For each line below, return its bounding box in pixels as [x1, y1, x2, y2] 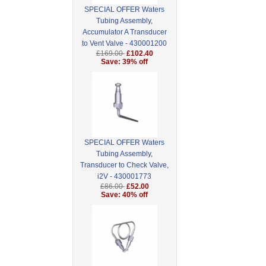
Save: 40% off [101, 191, 148, 199]
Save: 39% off [101, 58, 148, 66]
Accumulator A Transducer [82, 28, 167, 37]
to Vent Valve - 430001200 [82, 39, 167, 48]
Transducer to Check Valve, [80, 161, 169, 170]
